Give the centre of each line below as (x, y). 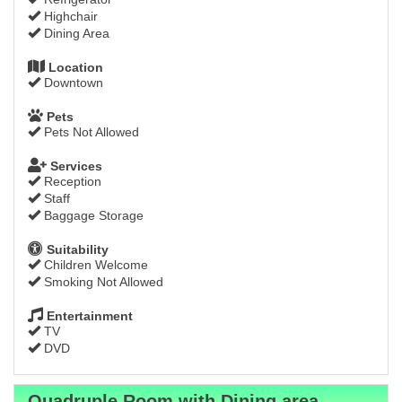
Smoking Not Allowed (102, 282)
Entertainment (88, 316)
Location (74, 68)
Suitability (76, 250)
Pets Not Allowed (90, 132)
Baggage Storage (92, 216)
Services (74, 166)
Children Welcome (94, 265)
